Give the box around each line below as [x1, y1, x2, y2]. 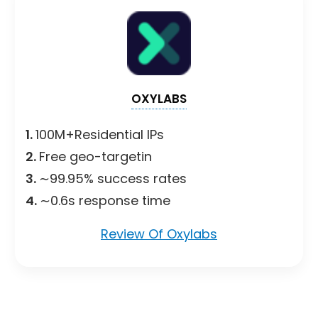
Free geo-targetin [39, 147, 152, 165]
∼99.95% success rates [39, 169, 187, 187]
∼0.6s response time [40, 191, 170, 209]
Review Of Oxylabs [101, 224, 217, 243]
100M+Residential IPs [35, 125, 164, 143]
